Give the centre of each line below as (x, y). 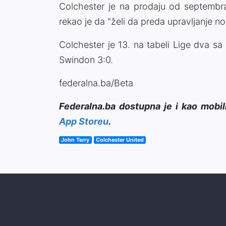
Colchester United (120, 140)
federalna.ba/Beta (96, 83)
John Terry (75, 140)
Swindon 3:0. (86, 60)
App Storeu (84, 121)
